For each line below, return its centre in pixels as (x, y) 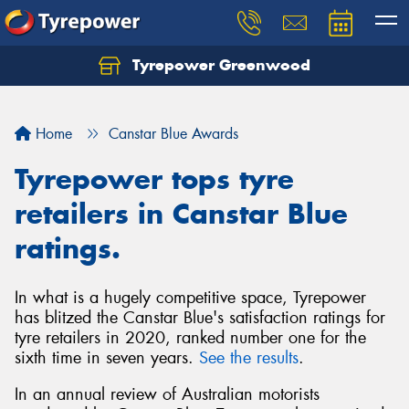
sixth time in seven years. (107, 358)
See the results (249, 358)
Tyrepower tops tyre (154, 179)
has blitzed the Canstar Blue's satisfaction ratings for (200, 318)
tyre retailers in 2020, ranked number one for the (190, 338)
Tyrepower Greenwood (219, 65)
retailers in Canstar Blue (181, 214)
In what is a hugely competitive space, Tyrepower (190, 298)
